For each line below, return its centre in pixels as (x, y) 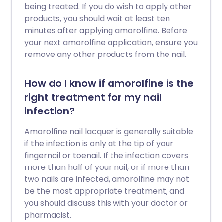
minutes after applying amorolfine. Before (106, 30)
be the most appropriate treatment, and (104, 191)
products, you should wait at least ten (97, 19)
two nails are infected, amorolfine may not (107, 179)
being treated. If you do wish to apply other (108, 7)
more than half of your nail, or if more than (107, 167)
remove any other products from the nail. (105, 54)
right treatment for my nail (93, 97)
